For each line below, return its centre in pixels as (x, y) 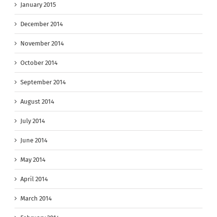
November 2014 (42, 44)
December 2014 (42, 24)
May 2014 (33, 160)
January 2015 (38, 5)
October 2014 (39, 63)
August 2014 (37, 102)
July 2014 (33, 121)
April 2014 (34, 179)
